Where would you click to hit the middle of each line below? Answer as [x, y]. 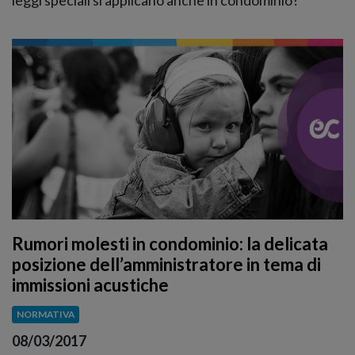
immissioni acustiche [90, 285]
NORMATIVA [45, 315]
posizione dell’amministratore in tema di [166, 265]
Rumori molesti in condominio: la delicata [170, 244]
